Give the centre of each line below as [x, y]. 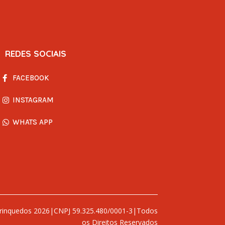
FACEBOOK [31, 78]
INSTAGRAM [33, 100]
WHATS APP [32, 122]
